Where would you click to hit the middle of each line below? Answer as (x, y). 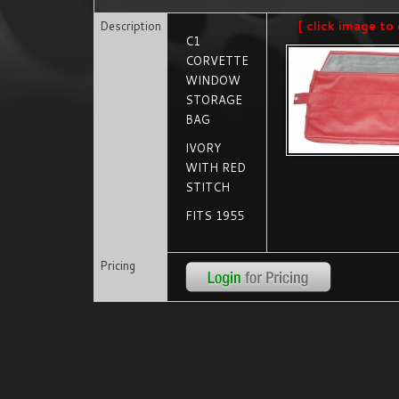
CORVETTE (217, 61)
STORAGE (214, 100)
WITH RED (216, 167)
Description (131, 26)
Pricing (118, 265)
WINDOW (213, 80)
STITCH (208, 187)
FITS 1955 (215, 216)
